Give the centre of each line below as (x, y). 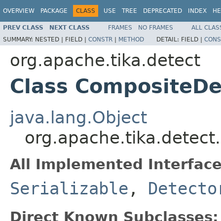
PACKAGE (54, 11)
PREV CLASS (23, 27)
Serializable (69, 188)
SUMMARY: (19, 39)
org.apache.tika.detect (105, 60)
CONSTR (100, 39)
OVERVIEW (19, 11)
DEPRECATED (163, 11)
